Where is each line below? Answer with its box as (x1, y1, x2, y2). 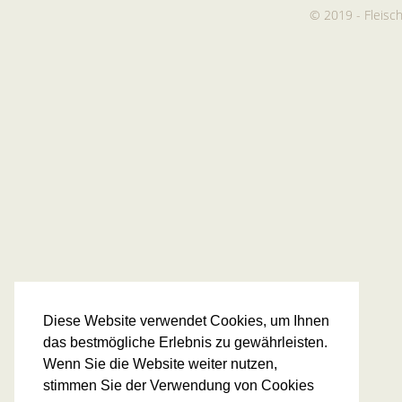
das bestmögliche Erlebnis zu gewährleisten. (43, 335, 328, 351)
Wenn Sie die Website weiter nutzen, (43, 356, 277, 372)
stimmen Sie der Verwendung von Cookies (43, 378, 314, 394)
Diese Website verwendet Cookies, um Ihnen (43, 313, 329, 329)
